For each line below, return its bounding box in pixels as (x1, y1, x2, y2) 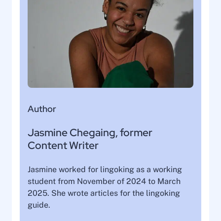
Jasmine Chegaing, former (28, 125, 152, 139)
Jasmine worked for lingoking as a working (28, 164, 182, 174)
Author (28, 102, 56, 115)
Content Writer (28, 138, 99, 152)
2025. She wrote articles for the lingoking (28, 188, 180, 198)
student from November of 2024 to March (28, 176, 181, 186)
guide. (28, 200, 50, 210)
